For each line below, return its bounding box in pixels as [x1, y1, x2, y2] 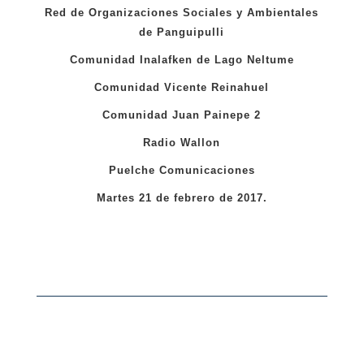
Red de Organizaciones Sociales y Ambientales [45, 6, 319, 19]
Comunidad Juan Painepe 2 [102, 108, 262, 121]
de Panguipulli [139, 25, 225, 38]
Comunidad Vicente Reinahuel [94, 80, 270, 93]
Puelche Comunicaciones [108, 163, 255, 176]
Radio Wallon [143, 136, 221, 149]
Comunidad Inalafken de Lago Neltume [69, 53, 294, 66]
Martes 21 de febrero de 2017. [96, 191, 267, 204]
